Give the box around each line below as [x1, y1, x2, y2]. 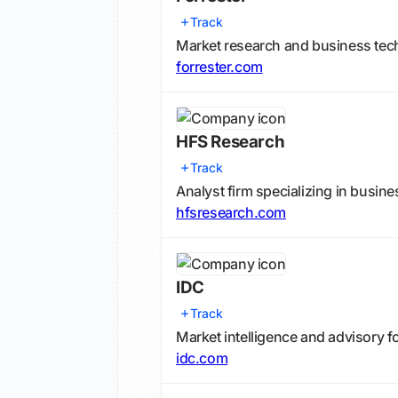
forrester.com [176, 58, 263, 76]
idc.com [176, 349, 228, 367]
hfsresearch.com [176, 203, 286, 221]
